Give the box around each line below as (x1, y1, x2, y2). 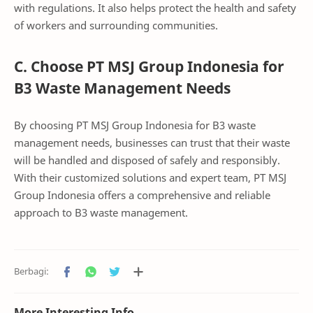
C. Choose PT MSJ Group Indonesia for (14, 56, 284, 76)
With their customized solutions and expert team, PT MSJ (14, 170, 286, 185)
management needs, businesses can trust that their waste (14, 136, 290, 150)
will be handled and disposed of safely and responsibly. (14, 153, 280, 168)
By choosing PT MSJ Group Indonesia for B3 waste (14, 118, 256, 133)
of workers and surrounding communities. (14, 17, 218, 32)
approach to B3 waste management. (14, 205, 188, 220)
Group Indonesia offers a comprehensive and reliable (14, 188, 270, 203)
